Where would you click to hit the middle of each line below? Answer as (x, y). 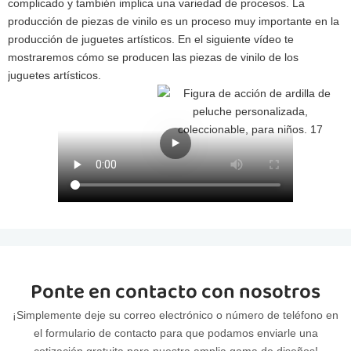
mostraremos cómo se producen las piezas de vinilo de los (153, 57)
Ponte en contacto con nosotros (175, 292)
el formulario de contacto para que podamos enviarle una (175, 333)
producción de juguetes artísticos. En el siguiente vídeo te (151, 39)
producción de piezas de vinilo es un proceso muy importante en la (174, 21)
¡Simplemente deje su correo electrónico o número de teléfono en (175, 315)
